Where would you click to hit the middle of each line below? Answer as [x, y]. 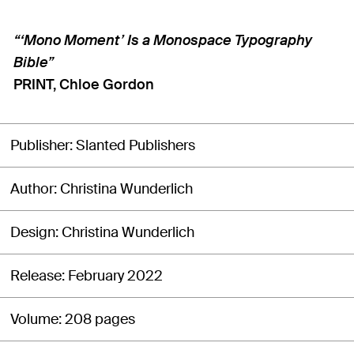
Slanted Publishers [136, 146]
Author [32, 189]
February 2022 [115, 276]
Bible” [34, 63]
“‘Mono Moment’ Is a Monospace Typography [163, 41]
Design [33, 233]
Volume [34, 320]
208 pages [100, 320]
